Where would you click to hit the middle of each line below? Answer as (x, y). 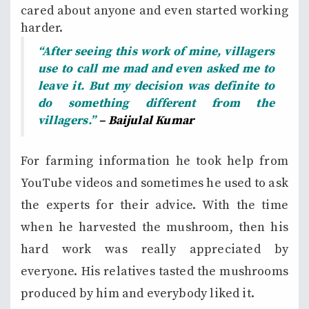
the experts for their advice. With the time (154, 205)
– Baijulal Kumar (147, 120)
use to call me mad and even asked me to (156, 69)
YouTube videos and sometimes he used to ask (154, 183)
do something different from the (156, 103)
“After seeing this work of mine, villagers (156, 51)
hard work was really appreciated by (154, 249)
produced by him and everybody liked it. (138, 293)
